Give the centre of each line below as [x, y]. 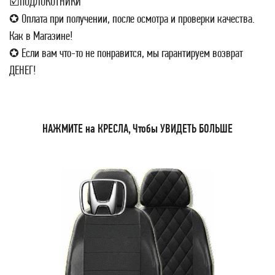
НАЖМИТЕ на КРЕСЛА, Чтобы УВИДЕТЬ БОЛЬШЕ [137, 129]
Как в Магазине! [41, 36]
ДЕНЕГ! [23, 70]
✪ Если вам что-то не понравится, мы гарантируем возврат [126, 53]
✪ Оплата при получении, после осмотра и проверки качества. [132, 19]
